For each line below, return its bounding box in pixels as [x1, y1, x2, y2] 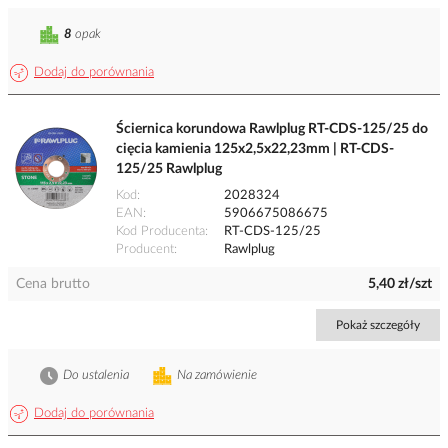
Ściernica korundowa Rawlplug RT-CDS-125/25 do [116, 122, 428, 137]
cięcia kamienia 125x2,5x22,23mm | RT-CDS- [116, 142, 394, 157]
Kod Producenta [116, 225, 205, 239]
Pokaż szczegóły [336, 319, 420, 332]
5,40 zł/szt [368, 277, 432, 292]
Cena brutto [16, 277, 90, 292]
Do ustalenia [63, 369, 129, 383]
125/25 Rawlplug [116, 162, 222, 177]
